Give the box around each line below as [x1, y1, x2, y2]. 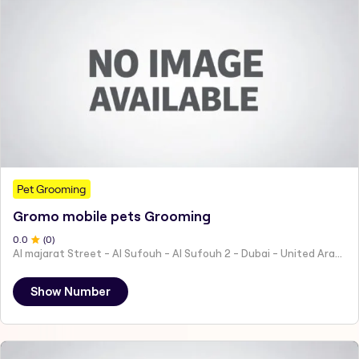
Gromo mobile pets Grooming [13, 208, 211, 224]
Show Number [30, 284, 111, 298]
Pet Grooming [17, 181, 87, 196]
